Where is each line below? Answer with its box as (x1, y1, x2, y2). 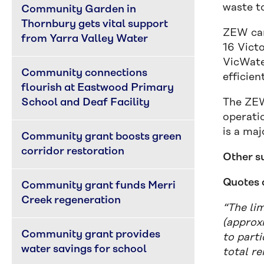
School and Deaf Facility (21, 97, 150, 108)
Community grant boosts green (21, 131, 184, 143)
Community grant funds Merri (21, 180, 178, 192)
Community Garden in (21, 4, 138, 15)
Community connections (21, 67, 150, 79)
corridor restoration (21, 146, 124, 157)
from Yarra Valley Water (21, 33, 148, 45)
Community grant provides (21, 229, 163, 240)
